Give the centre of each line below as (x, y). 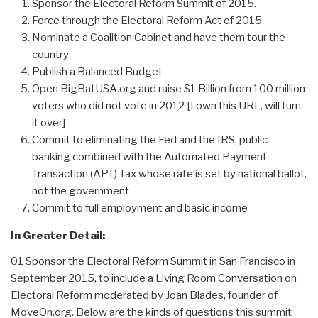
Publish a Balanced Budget (97, 71)
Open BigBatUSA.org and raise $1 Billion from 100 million (169, 88)
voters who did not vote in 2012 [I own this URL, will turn (166, 105)
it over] (49, 122)
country (50, 54)
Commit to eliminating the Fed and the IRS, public (150, 139)
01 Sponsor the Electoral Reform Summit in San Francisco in (153, 261)
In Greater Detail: (58, 235)
